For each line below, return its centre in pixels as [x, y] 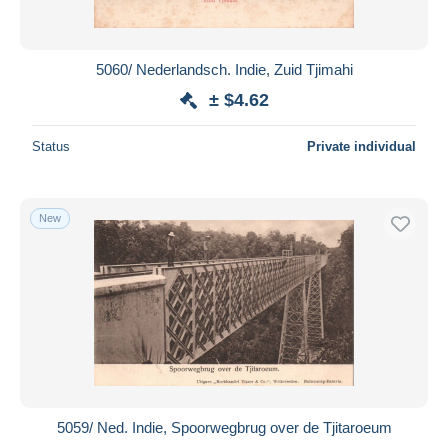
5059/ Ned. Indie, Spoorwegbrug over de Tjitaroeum [224, 427]
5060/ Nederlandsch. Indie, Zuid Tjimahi [224, 69]
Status [51, 146]
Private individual [361, 146]
